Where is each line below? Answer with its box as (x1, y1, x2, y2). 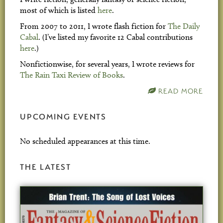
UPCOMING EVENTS (20, 111, 107, 121)
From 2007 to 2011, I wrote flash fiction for (20, 21, 168, 31)
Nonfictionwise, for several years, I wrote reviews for (20, 59, 195, 69)
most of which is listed (20, 5, 98, 15)
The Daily (168, 21, 200, 31)
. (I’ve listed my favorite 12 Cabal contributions (38, 32, 193, 42)
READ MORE (158, 86, 203, 96)
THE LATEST (20, 161, 71, 172)
